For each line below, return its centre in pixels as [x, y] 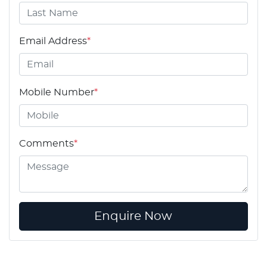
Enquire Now [133, 216]
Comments [46, 143]
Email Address [53, 41]
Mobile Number [57, 92]
